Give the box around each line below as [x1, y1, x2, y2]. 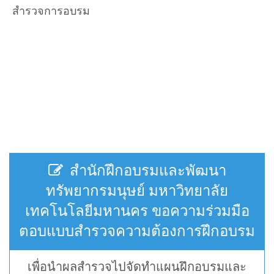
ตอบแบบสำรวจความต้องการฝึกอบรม [19, 220, 255, 240]
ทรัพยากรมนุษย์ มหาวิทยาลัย [46, 180, 228, 200]
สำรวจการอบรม [12, 3, 90, 18]
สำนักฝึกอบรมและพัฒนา [65, 160, 226, 180]
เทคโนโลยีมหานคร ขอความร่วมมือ [24, 200, 250, 220]
